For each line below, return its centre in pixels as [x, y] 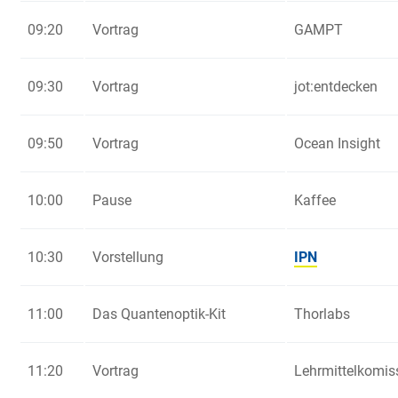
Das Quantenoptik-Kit [159, 314]
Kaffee [315, 201]
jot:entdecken [336, 87]
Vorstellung [128, 258]
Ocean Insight [337, 144]
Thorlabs [322, 314]
